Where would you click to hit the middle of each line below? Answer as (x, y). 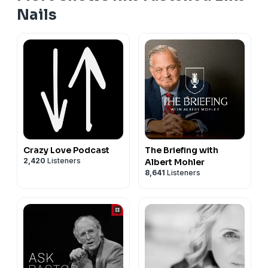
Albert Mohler (175, 162)
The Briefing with (182, 150)
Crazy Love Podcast (66, 150)
